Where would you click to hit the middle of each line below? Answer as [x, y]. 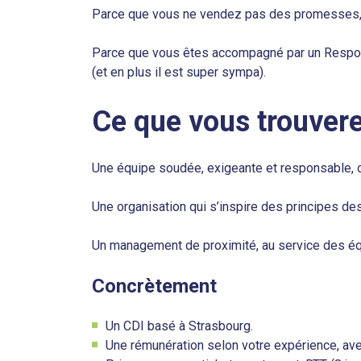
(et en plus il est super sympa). [179, 72]
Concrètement [154, 286]
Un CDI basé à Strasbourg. [179, 326]
